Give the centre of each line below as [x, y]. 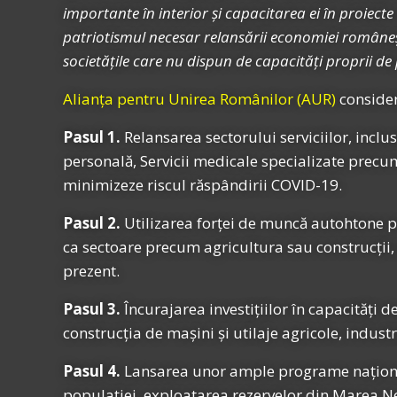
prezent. [91, 271]
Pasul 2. [92, 223]
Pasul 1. [92, 137]
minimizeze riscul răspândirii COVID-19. [202, 185]
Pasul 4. [92, 371]
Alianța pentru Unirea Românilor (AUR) [199, 99]
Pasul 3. [92, 309]
